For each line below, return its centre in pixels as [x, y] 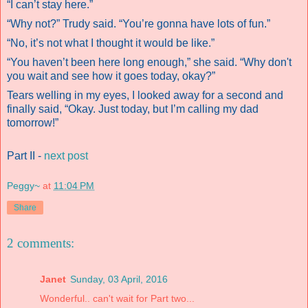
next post [66, 155]
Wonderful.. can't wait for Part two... [117, 298]
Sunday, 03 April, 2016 [119, 279]
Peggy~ [23, 185]
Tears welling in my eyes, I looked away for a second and [145, 95]
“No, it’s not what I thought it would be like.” [111, 43]
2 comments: [41, 243]
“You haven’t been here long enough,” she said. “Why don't [149, 62]
